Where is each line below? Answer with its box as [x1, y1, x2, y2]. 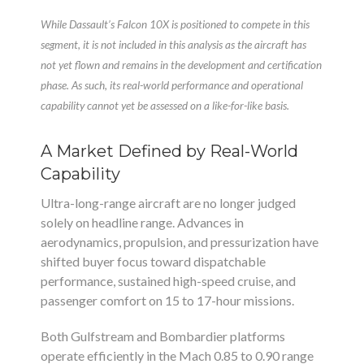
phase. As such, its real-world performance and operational [41, 79, 303, 92]
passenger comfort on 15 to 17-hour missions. [41, 292, 294, 308]
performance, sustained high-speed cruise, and [41, 273, 296, 288]
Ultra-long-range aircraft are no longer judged [41, 195, 296, 210]
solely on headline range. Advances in [41, 214, 244, 230]
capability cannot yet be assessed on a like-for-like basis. [41, 99, 289, 112]
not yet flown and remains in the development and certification [41, 58, 322, 71]
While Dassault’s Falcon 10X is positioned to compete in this [41, 18, 310, 31]
